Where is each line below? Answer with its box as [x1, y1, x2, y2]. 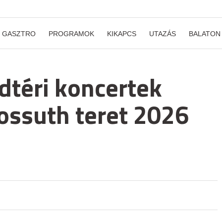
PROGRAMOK [49, 30, 94, 38]
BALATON [189, 30, 221, 38]
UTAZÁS [149, 30, 176, 38]
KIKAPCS [107, 30, 136, 38]
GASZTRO [2, 30, 36, 38]
